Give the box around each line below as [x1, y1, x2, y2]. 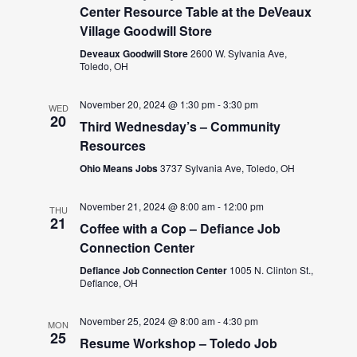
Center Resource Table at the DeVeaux [80, 2, 312, 21]
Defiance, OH [80, 275, 139, 289]
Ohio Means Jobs [80, 160, 161, 175]
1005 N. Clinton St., [229, 262, 314, 277]
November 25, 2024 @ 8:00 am [80, 313, 216, 328]
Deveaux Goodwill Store [80, 45, 191, 61]
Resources [80, 135, 147, 155]
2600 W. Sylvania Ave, [190, 45, 288, 60]
